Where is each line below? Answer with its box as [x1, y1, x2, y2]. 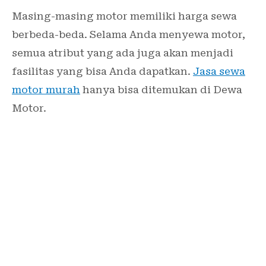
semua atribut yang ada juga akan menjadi [12, 47, 233, 59]
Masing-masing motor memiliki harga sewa [12, 10, 237, 23]
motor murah [12, 84, 80, 96]
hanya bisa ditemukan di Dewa [80, 84, 242, 96]
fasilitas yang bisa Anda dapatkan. [12, 65, 193, 78]
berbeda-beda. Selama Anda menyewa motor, [12, 28, 245, 41]
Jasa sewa [193, 65, 245, 78]
